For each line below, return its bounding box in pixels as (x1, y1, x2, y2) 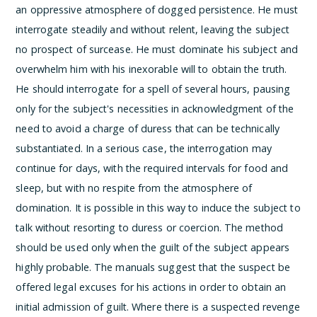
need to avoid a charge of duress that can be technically (16, 121, 279, 135)
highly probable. (16, 260, 95, 274)
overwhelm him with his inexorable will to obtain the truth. (16, 62, 287, 76)
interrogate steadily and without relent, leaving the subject (16, 22, 290, 36)
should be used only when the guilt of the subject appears (16, 240, 290, 254)
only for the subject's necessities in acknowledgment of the (16, 101, 294, 115)
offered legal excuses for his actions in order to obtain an (16, 279, 287, 294)
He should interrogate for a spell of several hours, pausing (16, 81, 291, 96)
